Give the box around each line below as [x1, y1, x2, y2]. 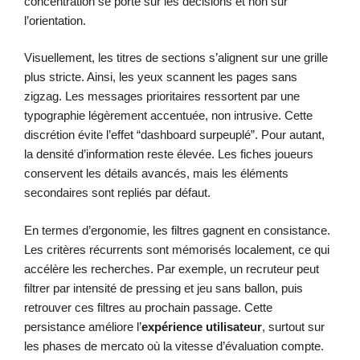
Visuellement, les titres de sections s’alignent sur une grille [24, 51, 328, 65]
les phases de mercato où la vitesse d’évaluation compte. [24, 338, 324, 353]
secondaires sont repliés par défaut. [24, 186, 211, 200]
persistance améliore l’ [24, 319, 141, 333]
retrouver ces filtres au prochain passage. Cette [24, 300, 272, 314]
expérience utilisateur [141, 319, 262, 333]
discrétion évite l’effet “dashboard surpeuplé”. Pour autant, [24, 128, 325, 142]
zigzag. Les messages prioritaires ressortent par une [24, 89, 300, 104]
